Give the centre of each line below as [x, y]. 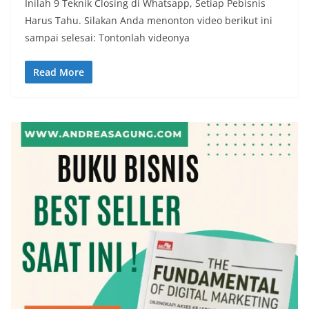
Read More [59, 72]
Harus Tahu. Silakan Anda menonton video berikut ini [149, 20]
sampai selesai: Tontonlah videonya [107, 37]
